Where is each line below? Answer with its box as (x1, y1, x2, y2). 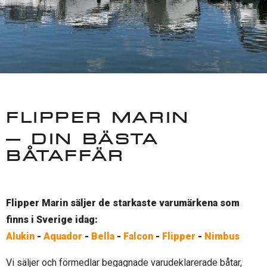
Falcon (123, 231, 153, 242)
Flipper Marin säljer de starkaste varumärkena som (6, 197, 240, 209)
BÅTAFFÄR (6, 146, 125, 165)
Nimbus (204, 231, 240, 242)
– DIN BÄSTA (6, 129, 159, 148)
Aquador (44, 231, 82, 242)
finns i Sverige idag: (6, 214, 98, 225)
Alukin (6, 231, 35, 242)
